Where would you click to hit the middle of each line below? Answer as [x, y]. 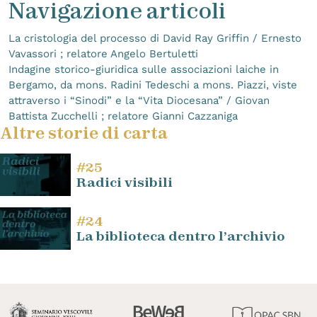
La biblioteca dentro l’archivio [181, 236]
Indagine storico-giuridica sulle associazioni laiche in [144, 69]
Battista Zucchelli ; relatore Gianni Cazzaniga [123, 116]
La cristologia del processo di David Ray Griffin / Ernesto [155, 38]
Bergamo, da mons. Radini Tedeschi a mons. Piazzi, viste [153, 85]
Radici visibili [125, 182]
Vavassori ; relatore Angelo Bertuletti [103, 53]
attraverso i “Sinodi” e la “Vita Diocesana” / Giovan [139, 100]
